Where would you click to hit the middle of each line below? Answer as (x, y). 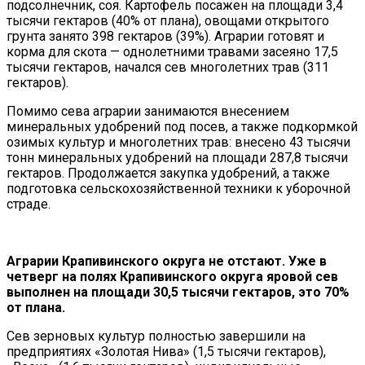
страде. (29, 204)
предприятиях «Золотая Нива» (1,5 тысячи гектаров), (166, 352)
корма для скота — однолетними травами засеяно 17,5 (172, 52)
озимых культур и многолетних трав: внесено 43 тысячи (178, 143)
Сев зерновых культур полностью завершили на (156, 336)
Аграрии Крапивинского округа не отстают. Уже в (167, 262)
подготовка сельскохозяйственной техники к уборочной (178, 189)
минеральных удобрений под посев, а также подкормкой (182, 127)
